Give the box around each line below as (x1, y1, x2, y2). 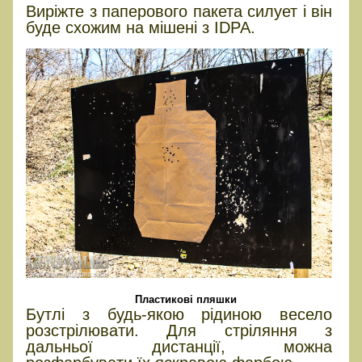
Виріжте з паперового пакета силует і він (26, 2, 333, 20)
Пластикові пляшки (134, 293, 237, 305)
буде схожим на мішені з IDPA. (26, 18, 255, 36)
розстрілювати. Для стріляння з (26, 321, 333, 339)
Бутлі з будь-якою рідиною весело (26, 305, 333, 323)
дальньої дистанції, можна (26, 337, 333, 356)
